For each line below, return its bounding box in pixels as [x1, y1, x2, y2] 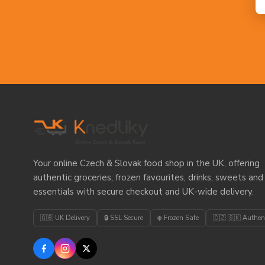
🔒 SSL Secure [104, 214, 143, 223]
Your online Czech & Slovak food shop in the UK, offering [33, 157, 260, 170]
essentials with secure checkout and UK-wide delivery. [33, 186, 254, 198]
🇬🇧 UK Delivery [40, 214, 90, 223]
